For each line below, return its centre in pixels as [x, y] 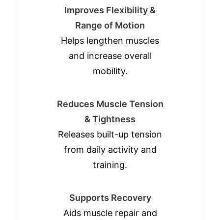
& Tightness [110, 119]
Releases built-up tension [110, 134]
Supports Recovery [110, 197]
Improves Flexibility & [110, 10]
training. [110, 165]
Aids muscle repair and [110, 213]
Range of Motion [110, 25]
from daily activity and [110, 149]
